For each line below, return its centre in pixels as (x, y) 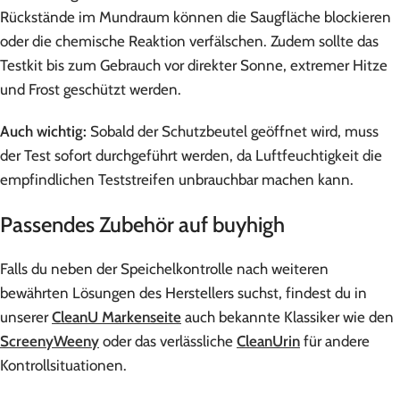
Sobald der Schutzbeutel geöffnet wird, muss (234, 131)
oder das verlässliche (168, 341)
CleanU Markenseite (117, 317)
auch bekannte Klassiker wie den (287, 317)
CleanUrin (268, 341)
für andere (335, 341)
